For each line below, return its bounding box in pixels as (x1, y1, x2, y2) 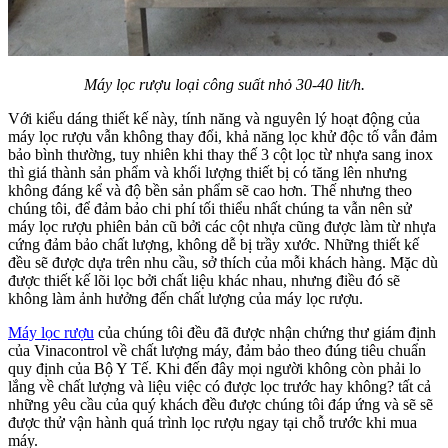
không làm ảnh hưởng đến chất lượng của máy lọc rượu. (8, 289, 367, 307)
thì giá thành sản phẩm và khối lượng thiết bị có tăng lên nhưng (8, 163, 407, 181)
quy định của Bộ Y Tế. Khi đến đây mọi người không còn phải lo (8, 359, 421, 377)
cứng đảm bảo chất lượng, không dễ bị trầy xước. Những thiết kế (8, 235, 419, 253)
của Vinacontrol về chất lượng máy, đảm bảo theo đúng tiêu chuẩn (8, 341, 426, 359)
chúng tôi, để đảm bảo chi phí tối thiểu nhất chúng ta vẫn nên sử (8, 199, 412, 217)
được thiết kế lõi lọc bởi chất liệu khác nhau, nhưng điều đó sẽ (8, 271, 400, 289)
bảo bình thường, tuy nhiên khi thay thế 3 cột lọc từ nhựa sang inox (8, 145, 433, 163)
